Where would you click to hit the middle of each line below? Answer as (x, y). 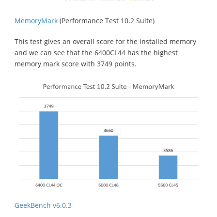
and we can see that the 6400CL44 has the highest (96, 52)
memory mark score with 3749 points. (76, 63)
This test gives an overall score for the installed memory (105, 41)
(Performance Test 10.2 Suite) (106, 20)
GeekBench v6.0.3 (43, 205)
